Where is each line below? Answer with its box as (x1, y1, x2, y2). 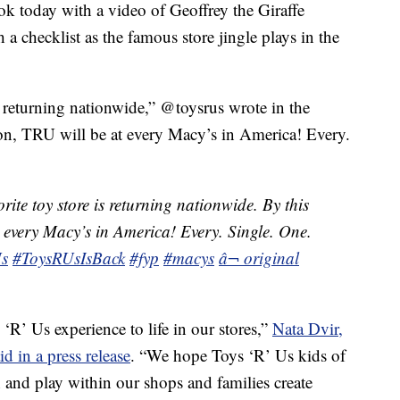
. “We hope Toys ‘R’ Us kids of (130, 344, 346, 367)
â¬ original (219, 246, 299, 270)
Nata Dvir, (272, 317, 343, 340)
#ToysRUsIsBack (12, 246, 125, 270)
